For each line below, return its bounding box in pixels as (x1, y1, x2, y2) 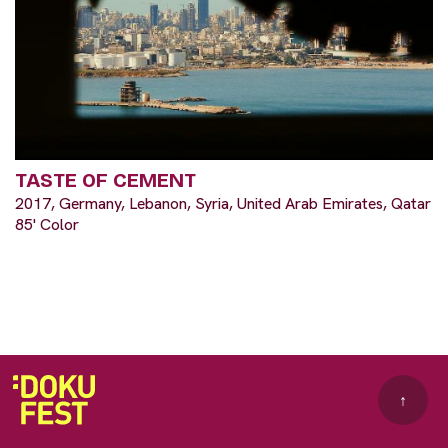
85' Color (15, 214, 79, 236)
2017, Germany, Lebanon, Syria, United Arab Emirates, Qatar (15, 193, 431, 215)
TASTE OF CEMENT (15, 168, 196, 193)
